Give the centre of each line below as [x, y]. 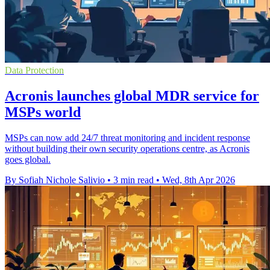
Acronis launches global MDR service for [132, 96]
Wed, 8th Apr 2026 [199, 180]
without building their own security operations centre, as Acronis [127, 148]
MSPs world [43, 112]
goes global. [28, 159]
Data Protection [34, 70]
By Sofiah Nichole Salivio [55, 180]
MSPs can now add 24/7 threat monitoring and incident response [127, 137]
